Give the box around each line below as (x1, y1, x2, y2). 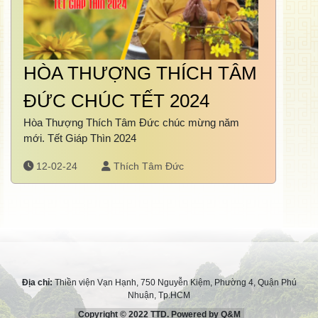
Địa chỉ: (21, 278, 55, 288)
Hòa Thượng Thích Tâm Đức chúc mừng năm (23, 116, 239, 129)
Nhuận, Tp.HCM (128, 290, 190, 301)
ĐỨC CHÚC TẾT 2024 (23, 90, 209, 112)
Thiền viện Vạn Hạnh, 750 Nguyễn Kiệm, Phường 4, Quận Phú (54, 278, 297, 288)
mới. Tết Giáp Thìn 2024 (23, 132, 136, 145)
